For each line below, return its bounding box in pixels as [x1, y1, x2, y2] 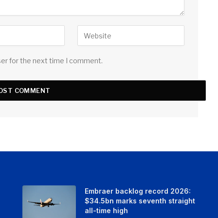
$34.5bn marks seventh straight [84, 197, 195, 205]
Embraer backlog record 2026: [84, 187, 191, 196]
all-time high [84, 206, 128, 215]
